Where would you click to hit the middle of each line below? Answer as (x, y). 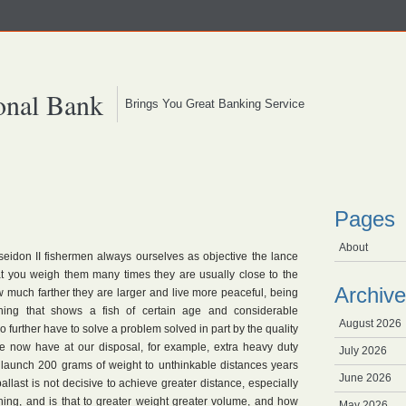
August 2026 (370, 324)
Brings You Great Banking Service (211, 104)
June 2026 (365, 378)
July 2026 (363, 351)
